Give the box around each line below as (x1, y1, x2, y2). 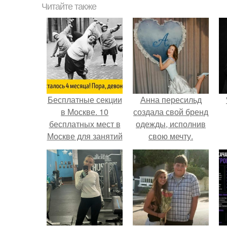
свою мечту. (148, 130, 193, 142)
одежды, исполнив (136, 118, 206, 130)
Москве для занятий (47, 130, 123, 142)
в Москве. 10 (61, 106, 108, 118)
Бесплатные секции (47, 94, 122, 105)
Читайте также (42, 2, 96, 12)
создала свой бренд (133, 106, 208, 118)
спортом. (68, 142, 101, 154)
